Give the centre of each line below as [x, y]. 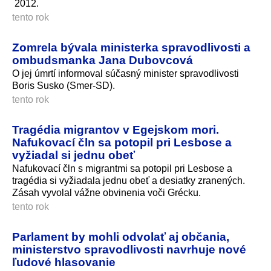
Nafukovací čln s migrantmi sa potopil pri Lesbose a [122, 168]
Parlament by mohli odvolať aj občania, [121, 236]
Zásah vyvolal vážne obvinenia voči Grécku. [106, 192]
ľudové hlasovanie [64, 262]
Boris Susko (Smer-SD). [64, 85]
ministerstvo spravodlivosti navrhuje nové [129, 249]
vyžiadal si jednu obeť [73, 155]
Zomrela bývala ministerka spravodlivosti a [131, 47]
